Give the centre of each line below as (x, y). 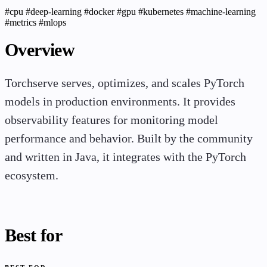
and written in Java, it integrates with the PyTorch (125, 157)
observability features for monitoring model (111, 120)
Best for (34, 235)
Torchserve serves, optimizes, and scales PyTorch (125, 83)
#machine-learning (221, 12)
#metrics (22, 23)
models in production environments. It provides (120, 102)
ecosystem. (32, 176)
